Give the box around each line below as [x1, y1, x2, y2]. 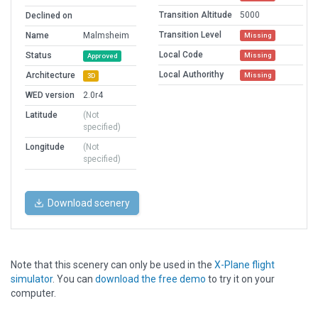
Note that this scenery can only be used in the [11, 259, 214, 271]
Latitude [26, 110, 57, 121]
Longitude [26, 142, 65, 153]
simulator [11, 273, 53, 285]
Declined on [26, 11, 72, 21]
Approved [87, 52, 118, 60]
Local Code [159, 50, 203, 60]
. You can [53, 273, 95, 285]
